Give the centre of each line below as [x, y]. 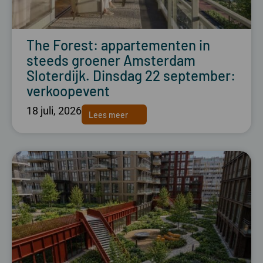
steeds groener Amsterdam [111, 60]
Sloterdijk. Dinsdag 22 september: [131, 76]
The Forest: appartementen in [118, 45]
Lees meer [108, 114]
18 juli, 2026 [54, 111]
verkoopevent [68, 91]
